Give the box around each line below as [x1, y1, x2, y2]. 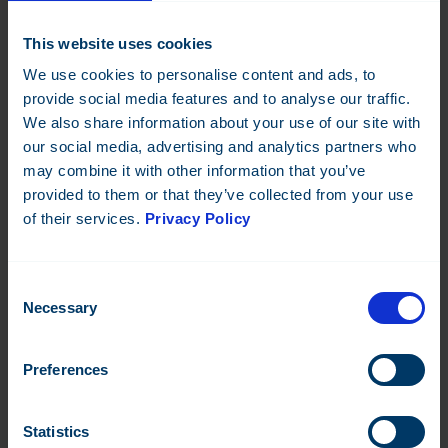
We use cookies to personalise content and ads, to [23, 66, 376, 83]
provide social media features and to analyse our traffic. [23, 90, 411, 107]
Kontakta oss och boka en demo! [41, 30, 266, 49]
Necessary [23, 299, 97, 316]
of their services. [23, 210, 145, 227]
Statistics [23, 423, 89, 440]
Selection [7, 303, 68, 320]
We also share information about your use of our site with [23, 114, 421, 131]
